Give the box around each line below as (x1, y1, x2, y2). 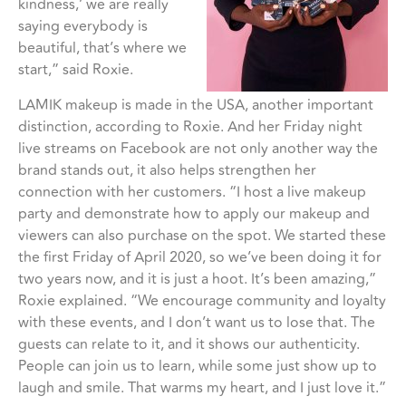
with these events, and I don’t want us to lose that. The (18, 311, 375, 333)
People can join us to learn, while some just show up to (18, 354, 377, 377)
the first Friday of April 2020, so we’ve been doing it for (18, 246, 382, 268)
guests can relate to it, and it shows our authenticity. (18, 333, 360, 355)
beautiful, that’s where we (18, 36, 187, 59)
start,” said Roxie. (18, 58, 133, 81)
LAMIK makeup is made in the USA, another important (18, 93, 373, 116)
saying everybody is (18, 14, 148, 37)
